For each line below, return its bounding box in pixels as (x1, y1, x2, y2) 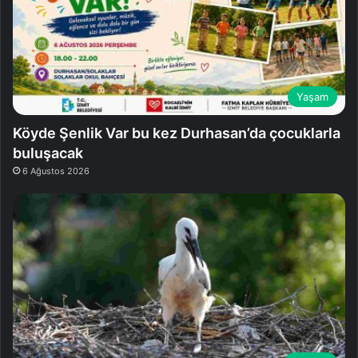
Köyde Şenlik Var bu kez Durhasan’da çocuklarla (13, 125, 340, 142)
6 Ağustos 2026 (22, 165, 89, 177)
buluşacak (13, 145, 83, 162)
